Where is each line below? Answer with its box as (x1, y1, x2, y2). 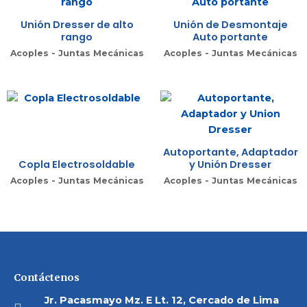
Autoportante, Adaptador (162, 145, 298, 159)
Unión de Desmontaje (173, 17, 288, 32)
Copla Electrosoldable (19, 157, 135, 171)
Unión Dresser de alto (20, 17, 134, 32)
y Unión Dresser (189, 157, 271, 171)
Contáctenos (14, 271, 79, 284)
